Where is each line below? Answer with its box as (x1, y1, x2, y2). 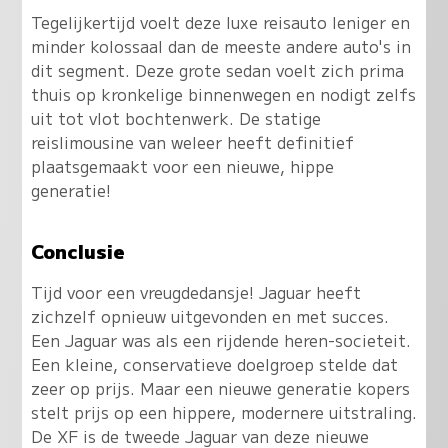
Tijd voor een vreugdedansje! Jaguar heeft (30, 279, 361, 304)
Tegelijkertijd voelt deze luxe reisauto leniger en (30, 9, 410, 34)
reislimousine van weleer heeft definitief (30, 129, 354, 154)
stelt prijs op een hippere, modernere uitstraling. (30, 399, 417, 424)
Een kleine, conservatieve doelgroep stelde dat (30, 351, 398, 376)
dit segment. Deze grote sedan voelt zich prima (30, 57, 404, 82)
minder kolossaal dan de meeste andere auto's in (30, 33, 411, 58)
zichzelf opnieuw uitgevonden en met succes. (30, 303, 389, 328)
